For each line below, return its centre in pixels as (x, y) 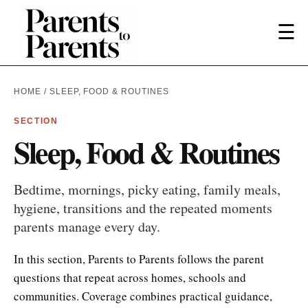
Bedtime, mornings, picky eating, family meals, (147, 189)
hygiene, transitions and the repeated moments (143, 208)
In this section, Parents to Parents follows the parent (139, 258)
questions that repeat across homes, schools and (130, 277)
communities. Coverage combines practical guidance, (143, 296)
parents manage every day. (87, 226)
